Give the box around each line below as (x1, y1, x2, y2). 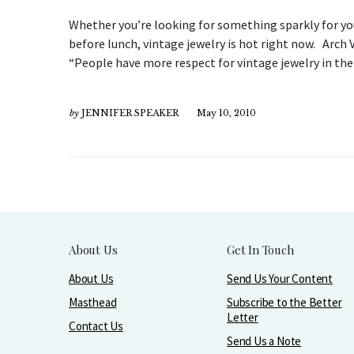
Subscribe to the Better (227, 295, 342, 310)
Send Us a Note (227, 333, 302, 348)
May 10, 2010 (197, 107, 256, 119)
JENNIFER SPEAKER (81, 107, 179, 119)
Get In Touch (227, 242, 294, 258)
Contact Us (69, 318, 123, 333)
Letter (227, 310, 258, 325)
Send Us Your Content (227, 271, 333, 286)
